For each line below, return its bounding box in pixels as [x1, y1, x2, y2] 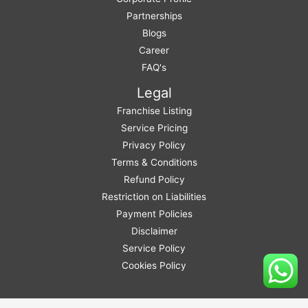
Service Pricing [120, 122, 188, 133]
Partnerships [126, 10, 182, 21]
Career [139, 45, 169, 56]
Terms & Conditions [111, 157, 197, 168]
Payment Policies [115, 208, 192, 219]
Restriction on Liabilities [102, 191, 206, 202]
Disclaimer [131, 225, 177, 236]
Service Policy [122, 243, 186, 254]
